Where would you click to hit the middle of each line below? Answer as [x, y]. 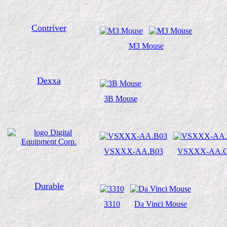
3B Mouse [121, 99]
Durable [49, 186]
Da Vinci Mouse [161, 204]
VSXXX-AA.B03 [134, 151]
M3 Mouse [146, 46]
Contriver [49, 28]
